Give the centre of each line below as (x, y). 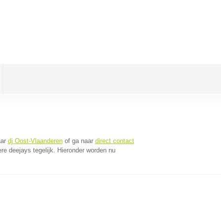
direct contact (114, 141)
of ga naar (79, 141)
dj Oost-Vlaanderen (35, 141)
